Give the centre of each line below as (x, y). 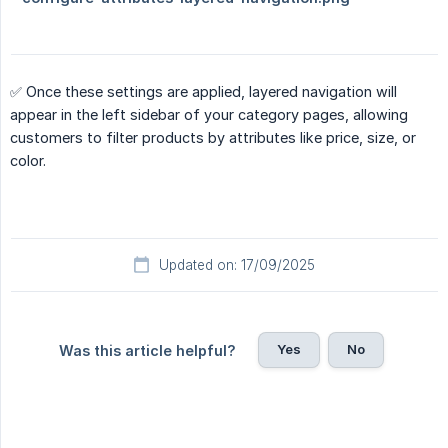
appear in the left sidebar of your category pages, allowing (209, 115)
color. (28, 161)
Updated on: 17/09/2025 (237, 265)
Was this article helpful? (147, 351)
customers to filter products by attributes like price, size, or (213, 138)
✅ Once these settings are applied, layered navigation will (203, 92)
